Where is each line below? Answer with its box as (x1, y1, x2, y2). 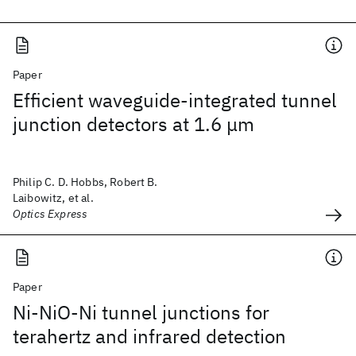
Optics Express (13, 207, 88, 221)
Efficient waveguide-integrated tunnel (13, 87, 337, 113)
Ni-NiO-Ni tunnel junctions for (13, 300, 269, 325)
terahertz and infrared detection (13, 323, 286, 349)
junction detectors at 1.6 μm (13, 111, 254, 137)
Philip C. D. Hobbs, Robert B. (13, 175, 158, 189)
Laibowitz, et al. (13, 191, 94, 205)
